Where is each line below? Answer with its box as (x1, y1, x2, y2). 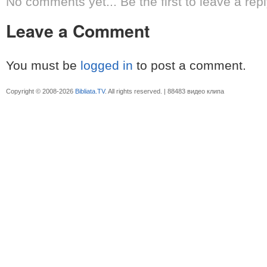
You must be (6, 58, 80, 72)
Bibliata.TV (75, 87, 105, 95)
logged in (80, 58, 133, 72)
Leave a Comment (6, 18, 150, 43)
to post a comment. (133, 58, 246, 72)
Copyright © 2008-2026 (6, 87, 75, 95)
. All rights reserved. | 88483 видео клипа (105, 87, 224, 95)
